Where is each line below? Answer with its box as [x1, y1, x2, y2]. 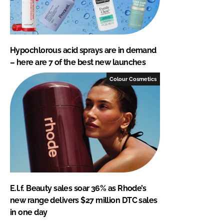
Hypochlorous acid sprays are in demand [10, 45, 156, 55]
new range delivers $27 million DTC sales [10, 195, 157, 205]
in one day [10, 207, 47, 217]
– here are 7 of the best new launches [10, 57, 146, 67]
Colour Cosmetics [109, 75, 157, 82]
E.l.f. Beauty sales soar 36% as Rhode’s [10, 183, 146, 193]
